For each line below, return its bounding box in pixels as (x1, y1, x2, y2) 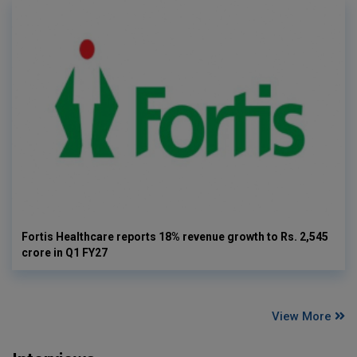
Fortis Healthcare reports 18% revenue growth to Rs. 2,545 (22, 229, 328, 243)
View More (272, 308, 335, 324)
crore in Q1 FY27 (22, 245, 108, 259)
